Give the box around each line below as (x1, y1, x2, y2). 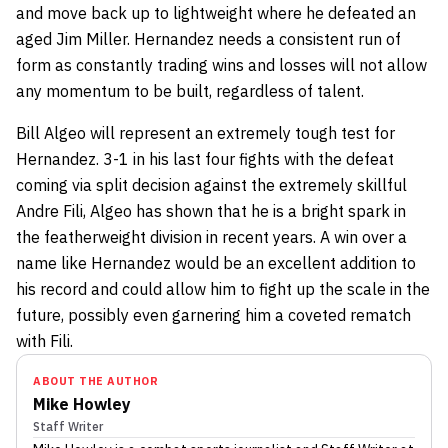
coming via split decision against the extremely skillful (16, 174, 407, 195)
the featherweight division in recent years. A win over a (16, 226, 407, 247)
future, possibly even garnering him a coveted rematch (16, 304, 411, 325)
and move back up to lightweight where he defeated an (16, 2, 416, 23)
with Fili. (16, 330, 73, 351)
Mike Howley (33, 393, 131, 414)
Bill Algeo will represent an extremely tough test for (16, 122, 395, 143)
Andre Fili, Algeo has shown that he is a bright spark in (16, 200, 406, 221)
